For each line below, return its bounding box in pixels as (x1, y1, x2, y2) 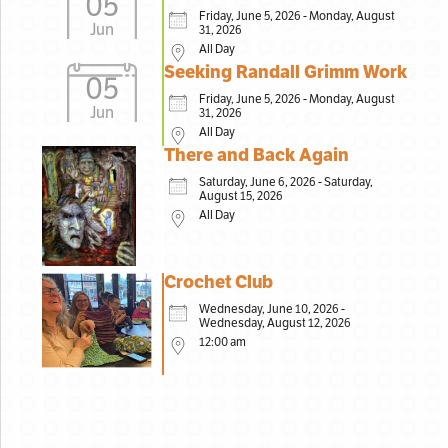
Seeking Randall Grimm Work (164, 61, 408, 84)
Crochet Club (164, 270, 274, 293)
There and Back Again (164, 144, 350, 167)
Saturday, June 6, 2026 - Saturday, (199, 175, 374, 190)
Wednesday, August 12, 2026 (199, 315, 352, 330)
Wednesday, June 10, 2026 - (199, 301, 346, 316)
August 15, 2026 (199, 189, 284, 204)
